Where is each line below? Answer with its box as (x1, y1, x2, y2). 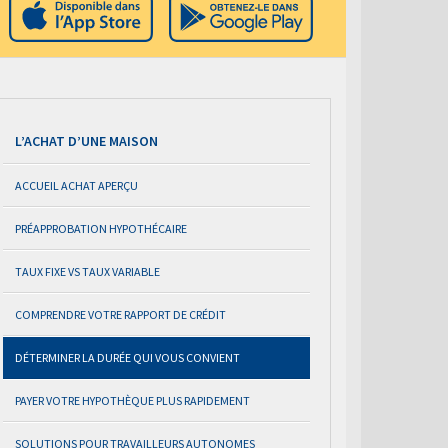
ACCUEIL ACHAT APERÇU (15, 178, 138, 193)
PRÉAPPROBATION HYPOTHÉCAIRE (15, 221, 187, 236)
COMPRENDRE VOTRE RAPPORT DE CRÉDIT (15, 307, 226, 322)
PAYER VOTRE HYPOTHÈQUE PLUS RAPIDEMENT (15, 393, 250, 408)
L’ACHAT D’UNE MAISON (15, 132, 158, 150)
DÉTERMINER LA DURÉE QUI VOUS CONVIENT (15, 350, 240, 365)
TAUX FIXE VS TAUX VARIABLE (15, 264, 160, 279)
